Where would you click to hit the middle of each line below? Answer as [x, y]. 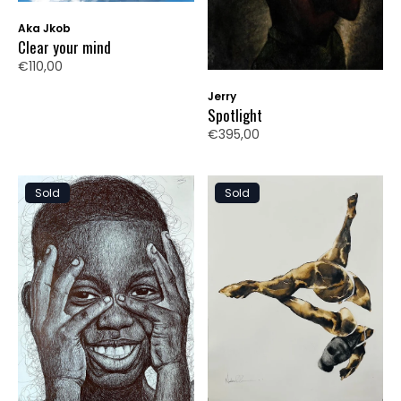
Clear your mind [64, 47]
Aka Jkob [44, 29]
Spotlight [235, 115]
